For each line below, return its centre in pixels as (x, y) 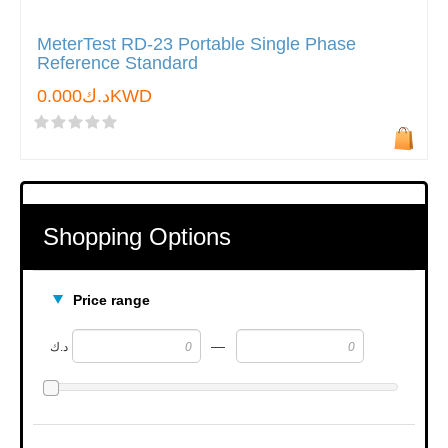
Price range (111, 300)
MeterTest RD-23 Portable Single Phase (196, 44)
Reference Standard (117, 63)
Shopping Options (137, 236)
